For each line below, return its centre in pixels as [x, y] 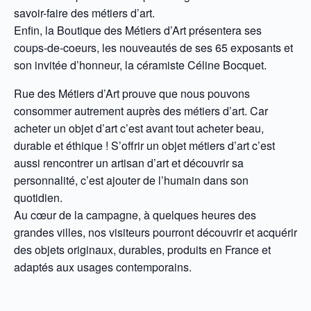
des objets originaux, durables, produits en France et [142, 250]
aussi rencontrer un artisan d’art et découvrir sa [129, 163]
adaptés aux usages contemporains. [103, 267]
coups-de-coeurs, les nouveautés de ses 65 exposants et [153, 48]
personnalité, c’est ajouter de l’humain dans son [131, 180]
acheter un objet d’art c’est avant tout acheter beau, [139, 128]
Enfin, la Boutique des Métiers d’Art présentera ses [138, 30]
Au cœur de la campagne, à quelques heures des [135, 215]
